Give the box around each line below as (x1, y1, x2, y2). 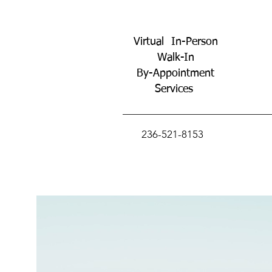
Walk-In (153, 52, 198, 63)
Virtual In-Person (133, 36, 218, 47)
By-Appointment (137, 68, 214, 79)
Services (154, 84, 197, 95)
